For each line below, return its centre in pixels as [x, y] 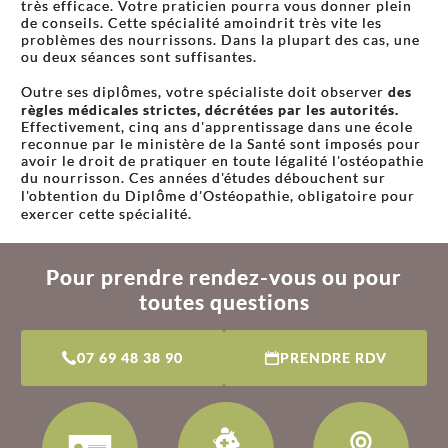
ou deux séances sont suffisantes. [139, 56]
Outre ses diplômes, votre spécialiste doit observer [204, 91]
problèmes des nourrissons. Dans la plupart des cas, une [220, 39]
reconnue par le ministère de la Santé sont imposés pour [221, 143]
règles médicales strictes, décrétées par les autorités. [210, 109]
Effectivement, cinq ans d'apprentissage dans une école [217, 126]
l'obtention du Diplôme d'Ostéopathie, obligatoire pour [218, 195]
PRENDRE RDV [333, 357]
